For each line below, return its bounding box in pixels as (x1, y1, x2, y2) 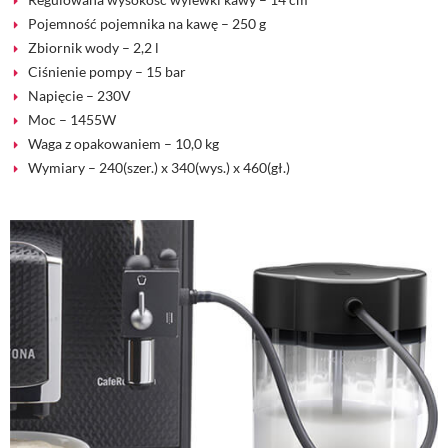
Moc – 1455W (28, 111, 116, 129)
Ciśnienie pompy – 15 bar (28, 63, 186, 81)
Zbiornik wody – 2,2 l (28, 39, 159, 57)
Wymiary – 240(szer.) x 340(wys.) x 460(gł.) (28, 159, 290, 177)
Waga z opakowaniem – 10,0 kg (28, 135, 219, 153)
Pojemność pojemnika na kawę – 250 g (28, 15, 266, 33)
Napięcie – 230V (28, 87, 131, 105)
